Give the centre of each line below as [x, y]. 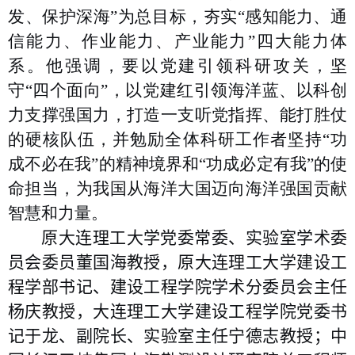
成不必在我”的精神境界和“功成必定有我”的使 [177, 164]
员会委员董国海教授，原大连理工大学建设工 [177, 263]
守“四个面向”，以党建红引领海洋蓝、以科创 [177, 91]
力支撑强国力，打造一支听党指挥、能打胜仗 [177, 115]
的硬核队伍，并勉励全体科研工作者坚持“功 [177, 140]
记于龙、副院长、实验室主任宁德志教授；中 [177, 336]
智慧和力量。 [58, 214]
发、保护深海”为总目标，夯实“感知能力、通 [177, 17]
